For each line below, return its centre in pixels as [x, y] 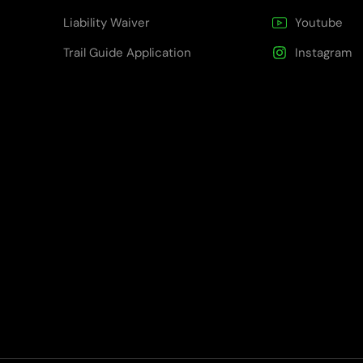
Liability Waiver [107, 22]
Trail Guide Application [127, 52]
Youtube [318, 22]
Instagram [323, 52]
